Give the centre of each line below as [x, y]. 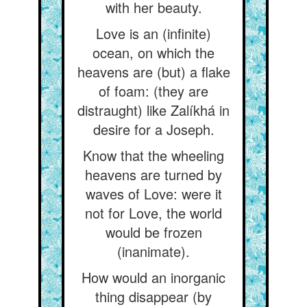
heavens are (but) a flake [153, 72]
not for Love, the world [153, 213]
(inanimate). [153, 251]
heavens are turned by [153, 174]
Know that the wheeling [153, 155]
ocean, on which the [153, 52]
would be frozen [153, 232]
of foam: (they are [153, 91]
